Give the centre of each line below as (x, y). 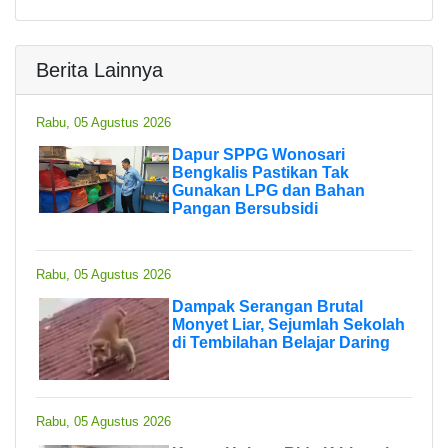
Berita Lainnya (99, 69)
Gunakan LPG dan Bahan (268, 190)
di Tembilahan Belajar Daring (281, 342)
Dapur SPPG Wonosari (258, 154)
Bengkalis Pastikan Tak (260, 172)
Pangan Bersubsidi (245, 208)
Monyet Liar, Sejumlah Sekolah (288, 324)
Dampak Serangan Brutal (267, 306)
